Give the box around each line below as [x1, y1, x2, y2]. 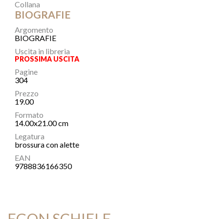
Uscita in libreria [15, 46, 70, 56]
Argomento [15, 25, 53, 34]
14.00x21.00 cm [15, 118, 68, 128]
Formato [15, 110, 44, 119]
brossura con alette [15, 140, 79, 149]
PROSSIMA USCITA [15, 55, 79, 63]
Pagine [15, 67, 38, 76]
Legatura [15, 131, 44, 141]
